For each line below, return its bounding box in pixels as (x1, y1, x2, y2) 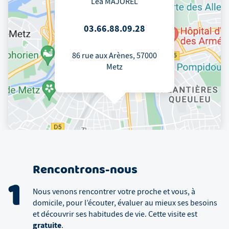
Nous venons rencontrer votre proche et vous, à (33, 187, 195, 197)
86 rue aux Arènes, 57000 (72, 51, 157, 61)
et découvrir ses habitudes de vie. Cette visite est (33, 209, 197, 220)
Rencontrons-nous (33, 161, 138, 180)
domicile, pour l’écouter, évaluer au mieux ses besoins (33, 198, 217, 209)
